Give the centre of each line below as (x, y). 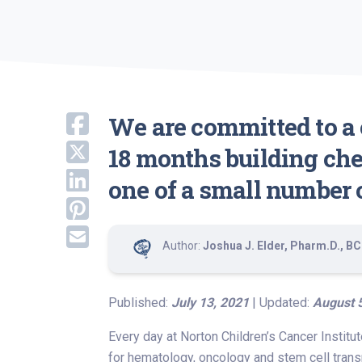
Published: (140, 303)
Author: (183, 246)
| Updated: (281, 303)
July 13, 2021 (210, 303)
